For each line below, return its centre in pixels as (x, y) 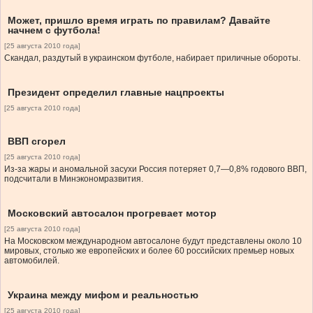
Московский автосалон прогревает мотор (112, 213)
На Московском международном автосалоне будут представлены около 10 (153, 241)
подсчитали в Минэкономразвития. (74, 179)
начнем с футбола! (54, 30)
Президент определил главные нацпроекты (116, 93)
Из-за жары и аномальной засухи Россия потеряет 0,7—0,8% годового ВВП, (155, 169)
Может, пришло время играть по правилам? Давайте (139, 21)
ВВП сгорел (37, 141)
